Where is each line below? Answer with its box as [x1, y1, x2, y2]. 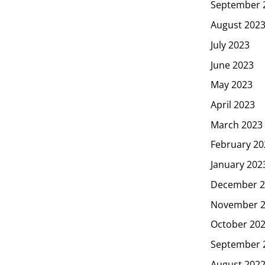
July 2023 [211, 38, 250, 51]
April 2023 [211, 98, 255, 111]
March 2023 [211, 118, 263, 131]
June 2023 [211, 58, 254, 72]
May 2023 [211, 77, 253, 91]
